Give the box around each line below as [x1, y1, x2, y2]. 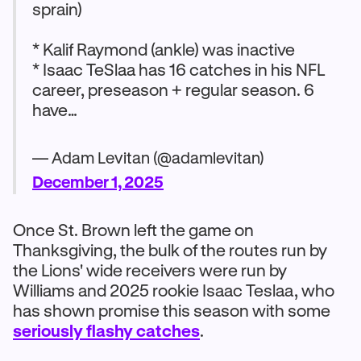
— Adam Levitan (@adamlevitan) [32, 148, 264, 167]
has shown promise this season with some [13, 301, 330, 320]
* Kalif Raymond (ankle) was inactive [32, 39, 295, 59]
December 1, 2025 [32, 172, 164, 191]
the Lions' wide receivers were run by [13, 260, 287, 280]
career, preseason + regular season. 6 [32, 80, 314, 99]
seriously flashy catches [13, 321, 200, 340]
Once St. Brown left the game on [13, 220, 254, 239]
